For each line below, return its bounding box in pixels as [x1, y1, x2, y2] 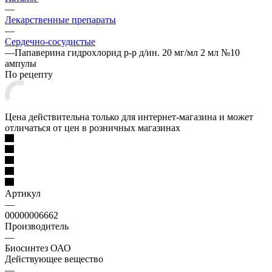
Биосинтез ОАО [5, 242, 71, 253]
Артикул [5, 188, 41, 199]
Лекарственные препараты [5, 14, 116, 25]
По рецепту [5, 69, 53, 80]
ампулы [5, 58, 36, 69]
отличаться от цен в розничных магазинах [5, 122, 180, 133]
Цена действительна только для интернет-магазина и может [5, 111, 253, 122]
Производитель [5, 220, 69, 231]
